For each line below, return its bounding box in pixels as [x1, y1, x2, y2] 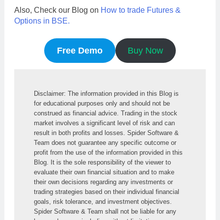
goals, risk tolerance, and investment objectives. [34, 197, 172, 205]
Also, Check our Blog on [14, 5, 101, 14]
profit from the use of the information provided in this [34, 148, 183, 156]
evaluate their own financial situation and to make [34, 168, 174, 176]
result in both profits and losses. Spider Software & [34, 129, 179, 137]
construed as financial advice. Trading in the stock [34, 109, 177, 117]
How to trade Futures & [101, 5, 181, 14]
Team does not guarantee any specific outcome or [34, 138, 176, 146]
